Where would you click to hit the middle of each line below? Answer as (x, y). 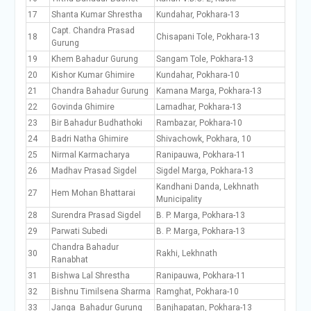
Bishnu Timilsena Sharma (101, 292)
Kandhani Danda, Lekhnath (207, 187)
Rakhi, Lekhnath (186, 253)
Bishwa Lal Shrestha (90, 276)
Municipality (179, 199)
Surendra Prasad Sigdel (96, 215)
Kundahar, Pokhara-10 (197, 75)
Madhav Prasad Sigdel (94, 171)
